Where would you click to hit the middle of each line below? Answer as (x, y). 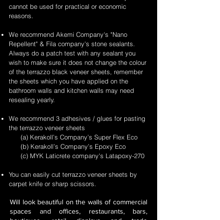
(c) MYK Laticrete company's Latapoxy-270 (77, 156)
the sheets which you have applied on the (69, 81)
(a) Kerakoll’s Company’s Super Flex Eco (73, 137)
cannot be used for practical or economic (68, 6)
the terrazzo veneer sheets (47, 128)
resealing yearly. (32, 100)
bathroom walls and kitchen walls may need (71, 90)
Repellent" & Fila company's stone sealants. (72, 44)
